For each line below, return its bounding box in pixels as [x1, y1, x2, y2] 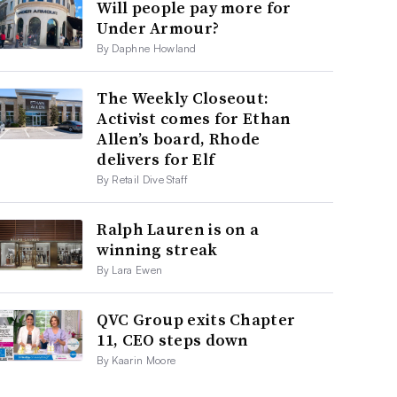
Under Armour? [97, 16, 220, 39]
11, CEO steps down [97, 328, 249, 351]
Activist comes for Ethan [97, 106, 292, 129]
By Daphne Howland [97, 41, 197, 55]
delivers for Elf [97, 147, 215, 170]
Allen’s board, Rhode [97, 127, 261, 150]
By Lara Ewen [97, 262, 163, 276]
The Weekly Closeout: [97, 86, 269, 109]
